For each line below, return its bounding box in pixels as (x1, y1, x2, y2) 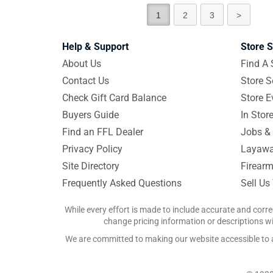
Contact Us (62, 75, 109, 87)
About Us (62, 58, 101, 69)
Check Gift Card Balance (62, 92, 166, 104)
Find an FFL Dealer (62, 126, 143, 138)
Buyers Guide (62, 109, 119, 121)
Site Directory (62, 160, 119, 172)
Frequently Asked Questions (62, 177, 182, 189)
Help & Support (62, 41, 129, 52)
